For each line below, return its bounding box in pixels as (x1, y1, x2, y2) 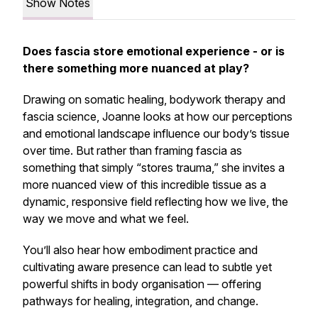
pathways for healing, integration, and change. (23, 294, 258, 308)
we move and (48, 212, 120, 226)
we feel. (148, 212, 189, 226)
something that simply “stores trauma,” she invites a (23, 160, 285, 175)
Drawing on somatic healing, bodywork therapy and (23, 92, 285, 106)
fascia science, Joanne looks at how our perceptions (23, 109, 292, 124)
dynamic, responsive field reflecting (23, 194, 205, 209)
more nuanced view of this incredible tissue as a (23, 177, 266, 192)
